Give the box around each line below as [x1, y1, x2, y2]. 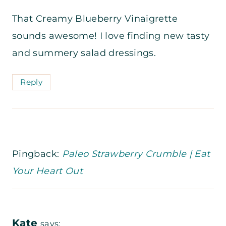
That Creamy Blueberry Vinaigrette [12, 13, 178, 25]
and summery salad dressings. [12, 47, 156, 59]
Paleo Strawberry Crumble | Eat [62, 148, 210, 160]
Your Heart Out [12, 165, 83, 177]
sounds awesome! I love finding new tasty [12, 30, 210, 42]
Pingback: [12, 148, 62, 160]
